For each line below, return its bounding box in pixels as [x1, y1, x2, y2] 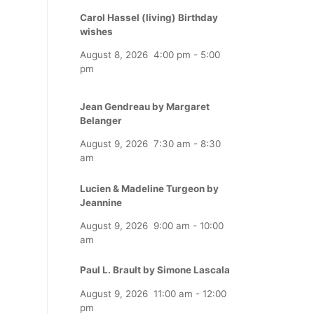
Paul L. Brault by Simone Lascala [80, 264, 230, 276]
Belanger [80, 114, 122, 126]
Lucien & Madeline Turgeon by [80, 182, 219, 194]
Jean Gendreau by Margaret [80, 100, 210, 112]
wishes [80, 25, 113, 37]
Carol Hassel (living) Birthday [80, 11, 218, 23]
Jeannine [80, 196, 122, 208]
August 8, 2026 [80, 49, 148, 61]
